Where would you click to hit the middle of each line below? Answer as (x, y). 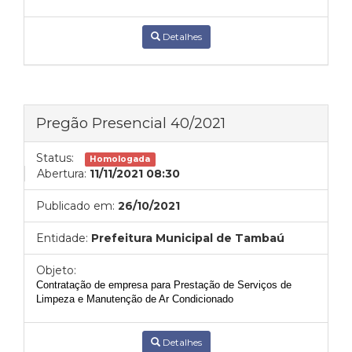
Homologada (120, 159)
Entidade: (62, 238)
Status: (55, 158)
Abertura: (62, 174)
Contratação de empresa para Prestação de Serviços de (164, 285)
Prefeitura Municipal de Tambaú (188, 238)
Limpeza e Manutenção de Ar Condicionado (135, 299)
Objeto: (56, 270)
